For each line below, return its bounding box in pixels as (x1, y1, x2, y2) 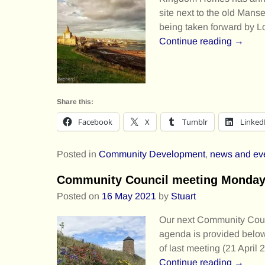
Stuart (171, 191, 196, 202)
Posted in (57, 149, 96, 160)
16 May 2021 (102, 191, 156, 202)
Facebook (78, 117, 112, 128)
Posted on (57, 191, 102, 202)
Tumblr (182, 117, 208, 128)
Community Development (99, 149, 205, 160)
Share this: (57, 98, 93, 106)
